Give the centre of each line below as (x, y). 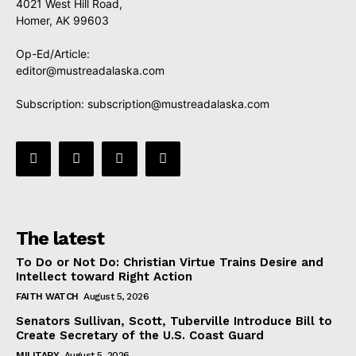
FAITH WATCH (47, 296)
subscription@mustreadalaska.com (178, 103)
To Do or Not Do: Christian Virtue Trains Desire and (170, 262)
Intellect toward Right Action (104, 276)
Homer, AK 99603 (62, 20)
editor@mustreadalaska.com (90, 70)
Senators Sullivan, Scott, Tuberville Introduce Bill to (174, 321)
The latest (60, 238)
